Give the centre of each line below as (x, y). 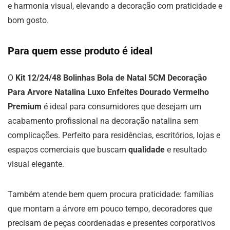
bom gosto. (28, 20)
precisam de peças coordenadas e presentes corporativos (111, 223)
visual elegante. (36, 164)
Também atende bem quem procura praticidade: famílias (111, 194)
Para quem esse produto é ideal (80, 51)
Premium (25, 107)
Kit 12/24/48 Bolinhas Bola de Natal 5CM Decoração (111, 78)
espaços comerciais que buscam (68, 150)
